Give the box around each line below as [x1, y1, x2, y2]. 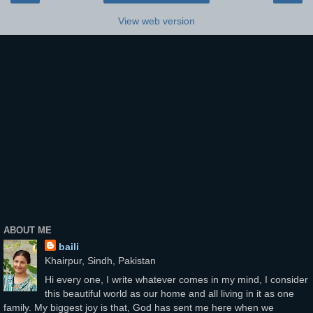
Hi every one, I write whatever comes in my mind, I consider [44, 274, 308, 286]
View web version [118, 15, 195, 27]
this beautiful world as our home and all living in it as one [44, 288, 294, 300]
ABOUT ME [3, 224, 52, 235]
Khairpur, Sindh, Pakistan [44, 255, 156, 267]
